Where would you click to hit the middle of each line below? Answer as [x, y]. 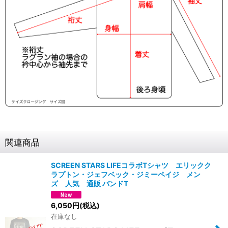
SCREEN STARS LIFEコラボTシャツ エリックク [131, 165]
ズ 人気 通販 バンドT [90, 183]
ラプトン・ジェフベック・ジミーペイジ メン [126, 174]
